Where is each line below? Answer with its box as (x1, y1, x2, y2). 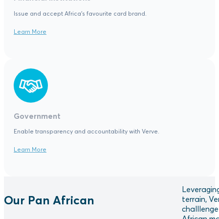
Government (14, 110, 61, 121)
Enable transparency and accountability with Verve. (14, 128, 159, 135)
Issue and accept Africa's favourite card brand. (14, 9, 147, 17)
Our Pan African (4, 193, 94, 207)
